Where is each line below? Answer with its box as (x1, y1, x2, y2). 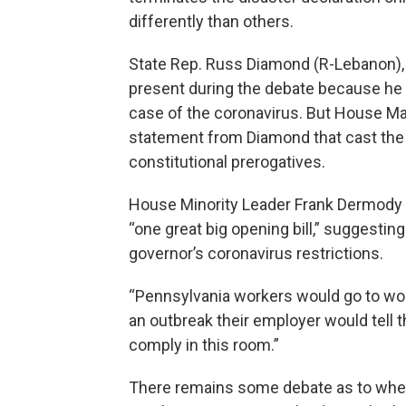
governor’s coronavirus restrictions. (129, 243, 383, 263)
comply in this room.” (129, 334, 279, 354)
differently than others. (129, 11, 294, 31)
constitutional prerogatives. (129, 151, 325, 171)
